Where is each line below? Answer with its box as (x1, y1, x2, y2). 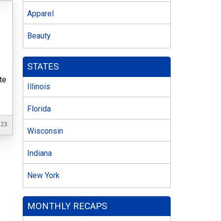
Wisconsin (27, 126, 63, 136)
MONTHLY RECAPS (27, 201, 108, 212)
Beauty (27, 31, 51, 40)
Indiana (27, 148, 52, 158)
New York (27, 170, 60, 180)
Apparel (27, 9, 54, 18)
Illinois (27, 81, 50, 91)
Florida (27, 104, 51, 113)
